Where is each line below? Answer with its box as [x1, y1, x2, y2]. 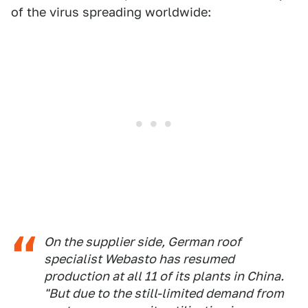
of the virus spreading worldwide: [11, 5, 211, 20]
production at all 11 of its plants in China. [44, 269, 284, 284]
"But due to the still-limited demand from [44, 286, 284, 301]
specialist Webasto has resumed [44, 252, 234, 267]
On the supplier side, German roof [44, 234, 241, 250]
